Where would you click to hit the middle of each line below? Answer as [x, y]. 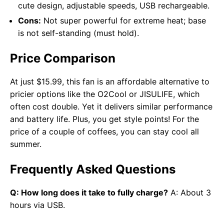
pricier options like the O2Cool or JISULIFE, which [105, 94]
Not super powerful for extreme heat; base [123, 21]
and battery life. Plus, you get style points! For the [104, 119]
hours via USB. [37, 205]
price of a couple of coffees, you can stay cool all [104, 132]
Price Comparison [63, 58]
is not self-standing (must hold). [78, 33]
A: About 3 [189, 193]
